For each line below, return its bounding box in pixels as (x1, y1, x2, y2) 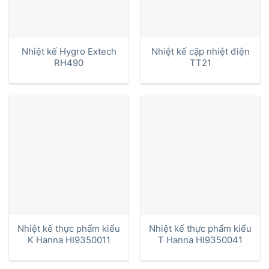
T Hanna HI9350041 (158, 234, 243, 246)
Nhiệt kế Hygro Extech (21, 46, 116, 57)
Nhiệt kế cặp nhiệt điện (151, 46, 250, 57)
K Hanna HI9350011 (27, 234, 110, 246)
